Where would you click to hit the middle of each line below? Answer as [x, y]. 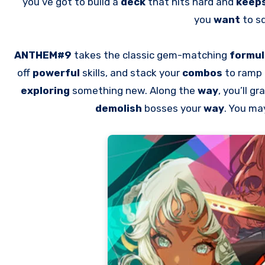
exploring [46, 91]
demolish [120, 108]
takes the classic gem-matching [151, 55]
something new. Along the [135, 91]
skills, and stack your [132, 73]
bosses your [174, 108]
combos [203, 73]
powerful [57, 73]
